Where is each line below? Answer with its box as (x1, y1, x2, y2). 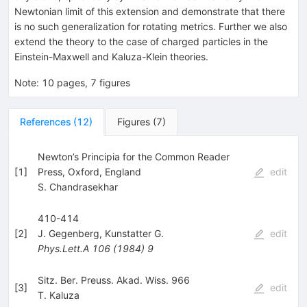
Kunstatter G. (104, 227, 164, 239)
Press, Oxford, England (37, 165, 141, 177)
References (20, 115, 71, 127)
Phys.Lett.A (37, 242, 89, 254)
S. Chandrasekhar (37, 180, 118, 193)
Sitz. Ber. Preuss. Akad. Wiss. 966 (37, 273, 190, 286)
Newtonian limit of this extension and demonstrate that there (14, 5, 285, 17)
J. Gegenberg (37, 227, 99, 239)
